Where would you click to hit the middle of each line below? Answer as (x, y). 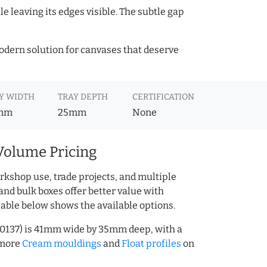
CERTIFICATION (163, 97)
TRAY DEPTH (83, 97)
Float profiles (151, 244)
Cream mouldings (62, 244)
